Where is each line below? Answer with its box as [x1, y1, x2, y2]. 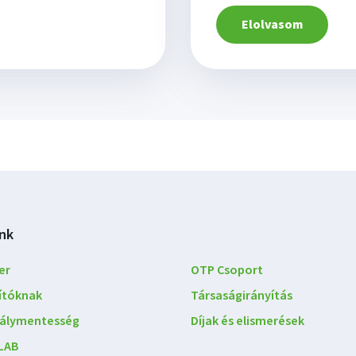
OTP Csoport [191, 261, 263, 279]
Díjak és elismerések [191, 312, 304, 330]
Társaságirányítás [191, 287, 292, 304]
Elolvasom [242, 16, 303, 33]
